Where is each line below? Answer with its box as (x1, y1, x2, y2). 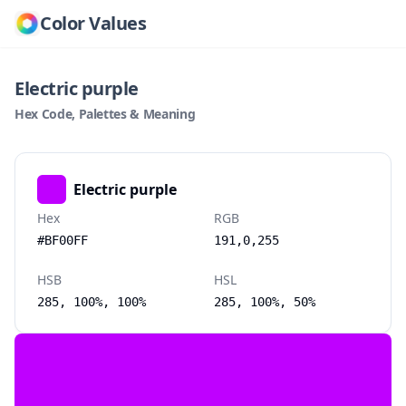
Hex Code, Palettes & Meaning (14, 105, 196, 122)
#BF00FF (37, 233, 88, 247)
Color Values (40, 11, 146, 35)
